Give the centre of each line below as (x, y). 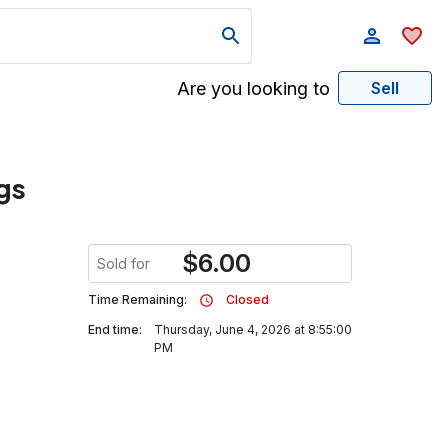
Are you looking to (253, 88)
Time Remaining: (137, 299)
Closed (247, 299)
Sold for (123, 263)
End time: (115, 329)
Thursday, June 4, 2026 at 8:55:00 (253, 329)
